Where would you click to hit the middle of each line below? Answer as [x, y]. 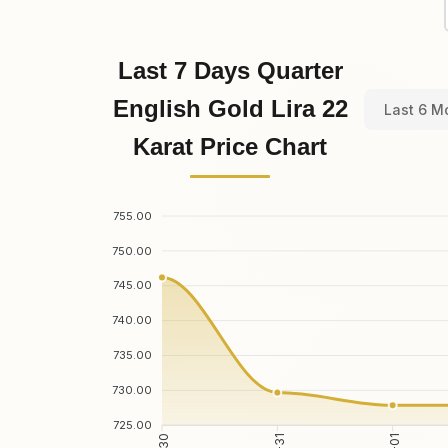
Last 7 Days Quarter [230, 71]
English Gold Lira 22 [230, 109]
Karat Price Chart [230, 147]
